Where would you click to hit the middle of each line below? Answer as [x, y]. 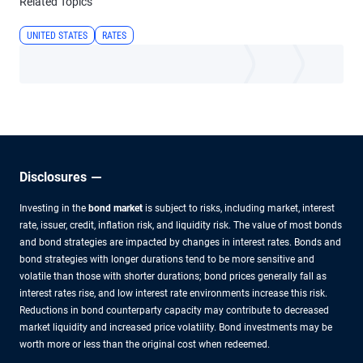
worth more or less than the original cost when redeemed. [145, 344]
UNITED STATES [57, 35]
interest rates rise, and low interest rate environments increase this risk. [173, 293]
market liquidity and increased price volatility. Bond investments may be [176, 327]
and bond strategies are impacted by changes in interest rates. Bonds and [180, 242]
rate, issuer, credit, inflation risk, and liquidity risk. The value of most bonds [181, 225]
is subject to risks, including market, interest [239, 208]
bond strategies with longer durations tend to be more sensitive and [167, 259]
